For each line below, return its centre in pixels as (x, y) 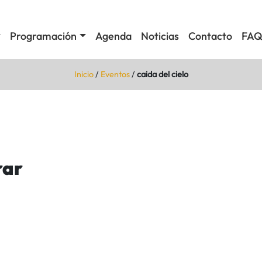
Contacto (210, 36)
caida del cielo (162, 74)
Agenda (113, 36)
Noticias (160, 36)
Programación (44, 36)
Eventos (115, 74)
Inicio (84, 74)
